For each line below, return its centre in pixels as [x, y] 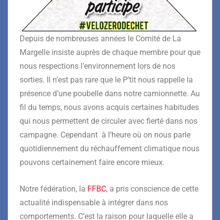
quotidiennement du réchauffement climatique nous [110, 148]
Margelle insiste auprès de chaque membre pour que [110, 52]
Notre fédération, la [54, 189]
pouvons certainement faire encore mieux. [92, 162]
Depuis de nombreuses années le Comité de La [100, 38]
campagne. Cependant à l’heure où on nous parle [105, 135]
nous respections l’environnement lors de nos [97, 66]
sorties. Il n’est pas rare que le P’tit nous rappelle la [106, 80]
